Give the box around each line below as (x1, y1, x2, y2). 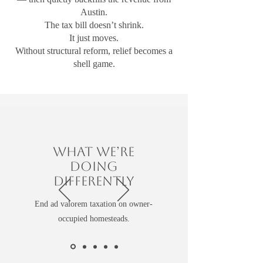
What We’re (53, 144, 134, 159)
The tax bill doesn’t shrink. (44, 20, 144, 30)
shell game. (73, 59, 115, 69)
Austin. (80, 7, 107, 17)
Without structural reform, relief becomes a (15, 46, 173, 56)
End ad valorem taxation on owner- (35, 200, 153, 208)
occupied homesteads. (58, 214, 130, 223)
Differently (53, 174, 134, 188)
